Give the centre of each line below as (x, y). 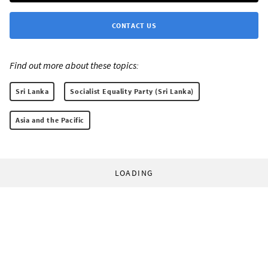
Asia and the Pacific (50, 120)
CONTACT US (134, 25)
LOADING (134, 173)
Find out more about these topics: (74, 65)
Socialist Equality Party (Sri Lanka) (132, 91)
